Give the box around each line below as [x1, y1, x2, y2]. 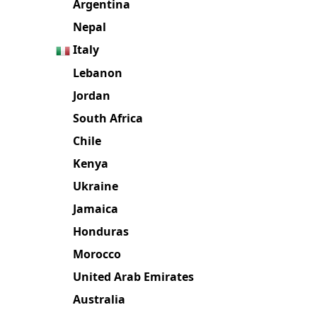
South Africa [73, 110, 144, 126]
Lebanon [73, 64, 123, 81]
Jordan [73, 87, 111, 103]
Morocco [73, 246, 122, 262]
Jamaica [73, 200, 119, 217]
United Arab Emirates [73, 268, 195, 284]
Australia [73, 291, 126, 307]
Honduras [73, 223, 129, 239]
